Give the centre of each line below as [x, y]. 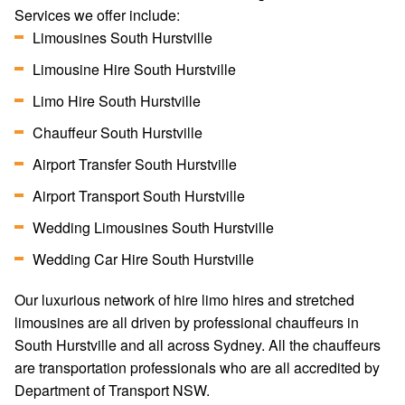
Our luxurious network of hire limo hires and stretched [184, 300]
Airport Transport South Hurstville [139, 196]
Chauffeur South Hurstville [118, 132]
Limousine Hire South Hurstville [134, 69]
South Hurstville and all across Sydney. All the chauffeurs [198, 345]
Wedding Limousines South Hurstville [153, 227]
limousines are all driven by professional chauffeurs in [187, 322]
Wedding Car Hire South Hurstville [143, 259]
